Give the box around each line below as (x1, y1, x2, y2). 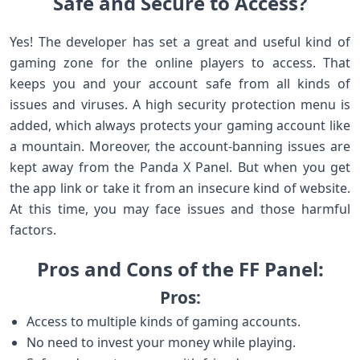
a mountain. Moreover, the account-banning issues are (10, 137, 350, 155)
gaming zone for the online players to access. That (10, 54, 350, 72)
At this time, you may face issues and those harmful (10, 200, 350, 218)
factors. (10, 221, 56, 239)
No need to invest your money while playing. (26, 333, 296, 351)
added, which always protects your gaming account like (10, 117, 350, 134)
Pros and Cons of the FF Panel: (36, 256, 324, 282)
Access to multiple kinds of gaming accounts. (26, 313, 301, 330)
